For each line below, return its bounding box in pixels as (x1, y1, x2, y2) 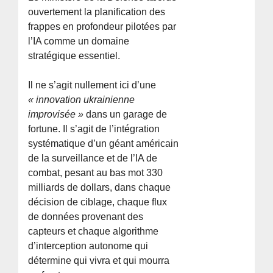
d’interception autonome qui (28, 240, 149, 251)
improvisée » (28, 108, 84, 119)
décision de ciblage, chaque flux (28, 196, 168, 207)
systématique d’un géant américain (28, 138, 179, 149)
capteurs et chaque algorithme (28, 225, 159, 236)
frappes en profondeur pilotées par (28, 21, 177, 32)
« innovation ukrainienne (28, 94, 135, 105)
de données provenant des (28, 211, 144, 222)
